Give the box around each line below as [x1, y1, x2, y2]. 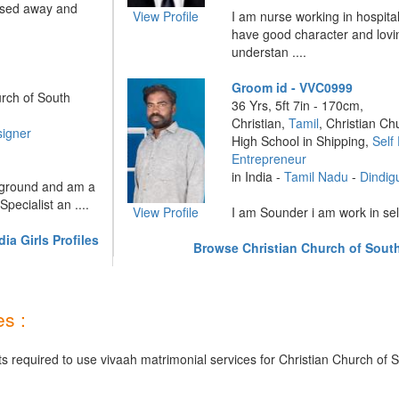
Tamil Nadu [284, 167, 349, 185]
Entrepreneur [232, 150, 307, 167]
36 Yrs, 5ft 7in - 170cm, [232, 96, 364, 114]
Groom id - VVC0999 [232, 78, 354, 96]
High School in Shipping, [232, 132, 373, 150]
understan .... [232, 43, 307, 61]
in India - [232, 167, 285, 185]
